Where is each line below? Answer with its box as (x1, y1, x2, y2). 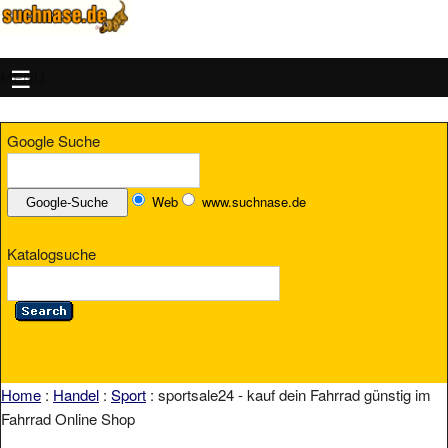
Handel (53, 384, 99, 406)
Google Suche (7, 130, 100, 152)
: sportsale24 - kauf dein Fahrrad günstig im (146, 384, 431, 406)
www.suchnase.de (201, 192, 306, 212)
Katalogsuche (7, 242, 96, 264)
